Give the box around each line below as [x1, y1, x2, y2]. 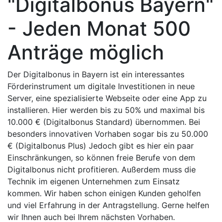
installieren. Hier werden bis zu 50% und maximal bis [7, 105, 205, 115]
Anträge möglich [7, 40, 164, 64]
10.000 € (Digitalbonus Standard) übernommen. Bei [7, 117, 200, 127]
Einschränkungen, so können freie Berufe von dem [7, 153, 195, 163]
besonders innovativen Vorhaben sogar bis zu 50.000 [7, 129, 208, 139]
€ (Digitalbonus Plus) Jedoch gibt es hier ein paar [7, 141, 194, 151]
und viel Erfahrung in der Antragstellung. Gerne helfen [7, 200, 209, 210]
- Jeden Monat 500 [7, 16, 191, 41]
